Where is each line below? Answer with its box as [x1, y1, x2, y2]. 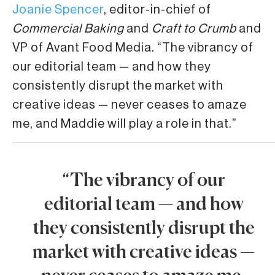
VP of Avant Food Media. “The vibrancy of [12, 41, 254, 54]
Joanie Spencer [12, 3, 104, 16]
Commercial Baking [12, 22, 124, 35]
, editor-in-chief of [104, 3, 211, 16]
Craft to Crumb [152, 22, 236, 35]
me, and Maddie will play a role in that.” [12, 117, 237, 130]
